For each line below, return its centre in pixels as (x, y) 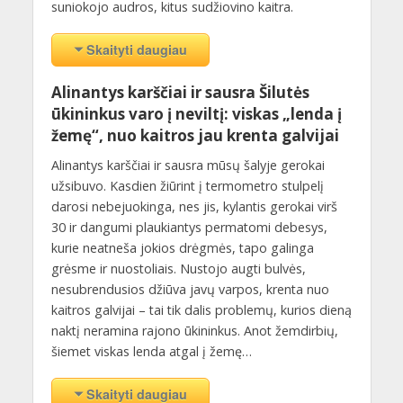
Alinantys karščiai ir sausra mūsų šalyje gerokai (188, 166)
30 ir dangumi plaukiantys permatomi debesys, (189, 228)
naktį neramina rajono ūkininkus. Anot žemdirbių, (194, 331)
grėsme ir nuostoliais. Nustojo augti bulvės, (178, 269)
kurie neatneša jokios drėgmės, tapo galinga (182, 248)
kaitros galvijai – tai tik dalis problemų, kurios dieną (201, 310)
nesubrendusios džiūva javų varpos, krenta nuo (190, 290)
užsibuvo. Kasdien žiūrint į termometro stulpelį (187, 186)
